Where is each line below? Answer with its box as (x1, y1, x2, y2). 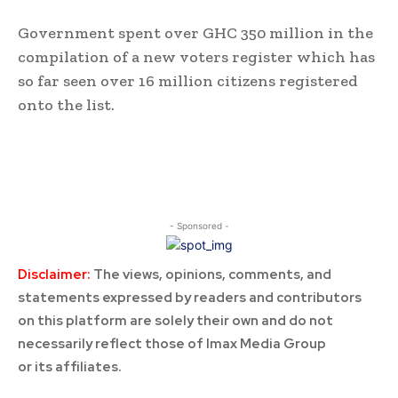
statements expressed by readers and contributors (18, 289, 362, 307)
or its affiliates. (18, 358, 122, 377)
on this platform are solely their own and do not (18, 312, 333, 330)
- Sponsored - (169, 220, 229, 232)
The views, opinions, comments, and (91, 266, 331, 284)
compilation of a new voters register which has (18, 47, 375, 68)
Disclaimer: (18, 266, 91, 284)
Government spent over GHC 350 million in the (18, 23, 373, 44)
